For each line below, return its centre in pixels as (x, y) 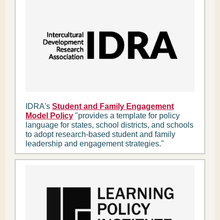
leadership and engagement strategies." (95, 144)
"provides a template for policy (126, 116)
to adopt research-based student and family (100, 134)
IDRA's (39, 106)
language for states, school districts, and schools (110, 125)
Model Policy (49, 116)
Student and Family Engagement (113, 106)
